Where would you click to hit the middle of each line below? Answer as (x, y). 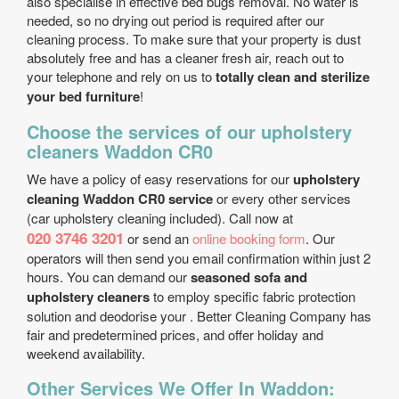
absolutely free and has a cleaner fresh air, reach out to (185, 57)
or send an (158, 238)
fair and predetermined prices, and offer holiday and (175, 334)
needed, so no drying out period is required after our (175, 20)
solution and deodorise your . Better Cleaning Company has (199, 316)
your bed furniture (83, 96)
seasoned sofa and (249, 277)
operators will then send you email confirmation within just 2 (199, 258)
